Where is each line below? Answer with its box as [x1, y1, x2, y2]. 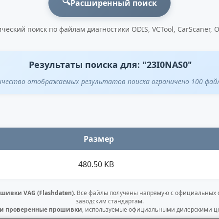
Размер [84, 133, 114, 144]
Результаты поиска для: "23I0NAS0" [29, 59, 192, 70]
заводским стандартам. [75, 197, 144, 205]
